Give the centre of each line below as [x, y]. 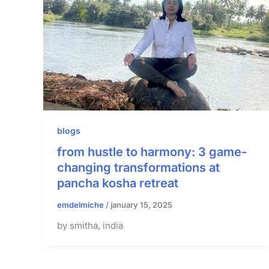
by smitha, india [90, 226]
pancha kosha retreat [117, 183]
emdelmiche [81, 204]
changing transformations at [138, 167]
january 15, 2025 [141, 204]
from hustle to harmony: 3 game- [152, 152]
